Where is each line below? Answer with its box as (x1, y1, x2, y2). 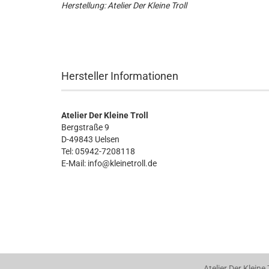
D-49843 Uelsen (61, 134, 119, 144)
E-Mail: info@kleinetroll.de (61, 159, 157, 168)
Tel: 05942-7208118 (61, 147, 135, 156)
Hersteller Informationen (61, 70, 178, 82)
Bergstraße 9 (61, 122, 109, 132)
